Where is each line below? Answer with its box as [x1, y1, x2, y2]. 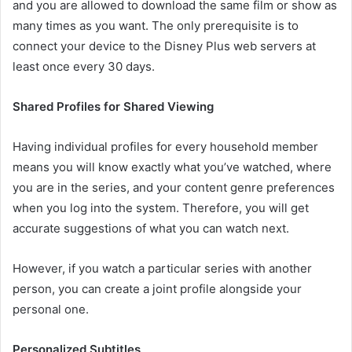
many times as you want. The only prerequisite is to [13, 17, 299, 33]
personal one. [13, 301, 89, 317]
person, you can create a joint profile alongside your [13, 280, 302, 296]
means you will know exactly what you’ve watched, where [13, 159, 332, 174]
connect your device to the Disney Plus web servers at [13, 38, 316, 53]
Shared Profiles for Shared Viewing [13, 98, 214, 114]
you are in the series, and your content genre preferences [13, 179, 335, 195]
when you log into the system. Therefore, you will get [13, 200, 309, 215]
